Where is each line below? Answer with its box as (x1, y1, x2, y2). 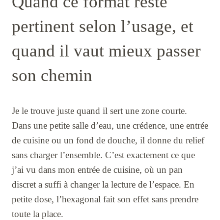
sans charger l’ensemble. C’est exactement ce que (12, 149, 195, 160)
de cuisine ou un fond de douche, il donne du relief (12, 135, 204, 145)
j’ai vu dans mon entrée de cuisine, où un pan (12, 164, 183, 175)
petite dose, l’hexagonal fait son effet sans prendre (12, 193, 198, 204)
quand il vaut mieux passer (12, 41, 201, 60)
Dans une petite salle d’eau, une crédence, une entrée (12, 120, 208, 131)
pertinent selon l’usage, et (12, 16, 193, 36)
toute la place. (12, 208, 63, 219)
